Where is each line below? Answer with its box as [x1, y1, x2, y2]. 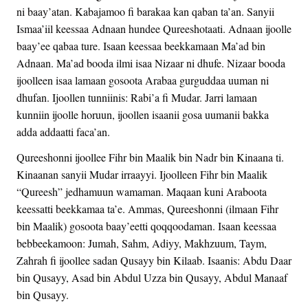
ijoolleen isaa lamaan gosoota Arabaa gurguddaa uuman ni [16, 72, 269, 87]
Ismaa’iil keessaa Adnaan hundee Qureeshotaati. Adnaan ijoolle [16, 21, 291, 36]
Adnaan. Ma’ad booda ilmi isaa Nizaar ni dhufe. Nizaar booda [16, 55, 285, 70]
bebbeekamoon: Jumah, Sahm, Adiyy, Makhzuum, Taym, [16, 235, 267, 250]
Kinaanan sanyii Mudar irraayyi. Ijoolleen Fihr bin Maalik [16, 166, 267, 181]
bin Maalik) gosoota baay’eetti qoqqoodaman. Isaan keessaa [16, 218, 276, 233]
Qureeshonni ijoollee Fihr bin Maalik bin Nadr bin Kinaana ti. [16, 149, 284, 164]
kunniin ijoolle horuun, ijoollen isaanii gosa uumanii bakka [16, 107, 269, 122]
